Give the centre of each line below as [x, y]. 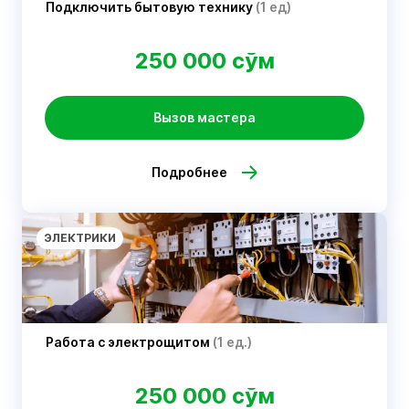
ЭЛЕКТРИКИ [80, 238]
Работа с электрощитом [129, 342]
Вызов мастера [204, 117]
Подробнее [189, 172]
